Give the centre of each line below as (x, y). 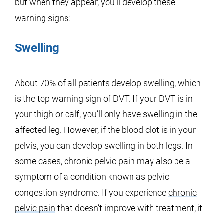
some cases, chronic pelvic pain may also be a (102, 161)
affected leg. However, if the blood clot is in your (105, 130)
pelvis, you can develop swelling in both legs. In (104, 145)
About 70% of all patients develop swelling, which (108, 83)
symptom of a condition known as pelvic (92, 177)
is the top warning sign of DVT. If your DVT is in (104, 99)
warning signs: (43, 18)
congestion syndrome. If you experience (91, 192)
